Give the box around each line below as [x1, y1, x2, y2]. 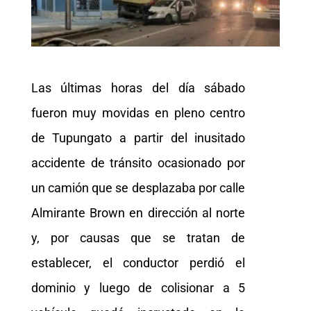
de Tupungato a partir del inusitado [31, 131, 246, 146]
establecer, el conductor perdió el [31, 255, 246, 271]
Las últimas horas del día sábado [31, 81, 246, 96]
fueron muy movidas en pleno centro [31, 106, 246, 121]
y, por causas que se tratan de [31, 230, 246, 246]
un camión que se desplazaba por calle [31, 180, 246, 196]
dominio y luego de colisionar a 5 [31, 280, 246, 296]
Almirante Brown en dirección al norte [31, 205, 246, 221]
